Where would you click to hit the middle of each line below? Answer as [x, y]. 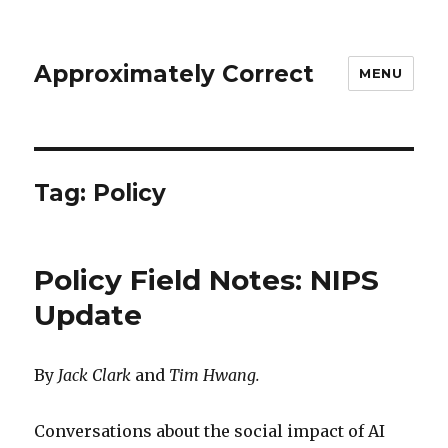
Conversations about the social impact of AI [210, 431]
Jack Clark [97, 375]
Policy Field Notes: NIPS [207, 280]
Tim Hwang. [217, 375]
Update [88, 315]
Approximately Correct [174, 73]
